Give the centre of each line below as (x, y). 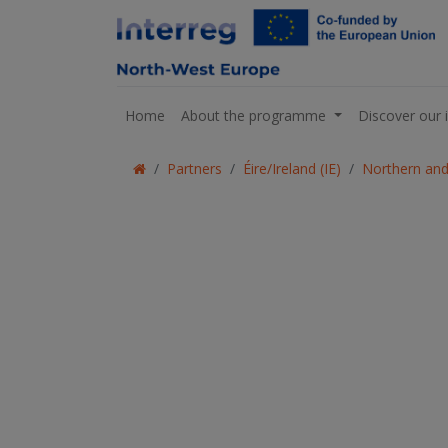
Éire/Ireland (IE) (292, 168)
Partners (194, 168)
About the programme (253, 115)
